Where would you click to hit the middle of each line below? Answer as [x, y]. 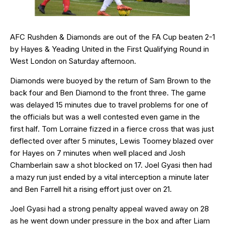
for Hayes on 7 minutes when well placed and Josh [98, 153]
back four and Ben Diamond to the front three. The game [108, 92]
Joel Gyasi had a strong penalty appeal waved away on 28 [109, 208]
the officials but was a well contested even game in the [105, 117]
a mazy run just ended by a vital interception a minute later [109, 177]
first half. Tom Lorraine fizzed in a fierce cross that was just [112, 129]
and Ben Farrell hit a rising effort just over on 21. [91, 189]
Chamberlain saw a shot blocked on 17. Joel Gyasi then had [111, 165]
